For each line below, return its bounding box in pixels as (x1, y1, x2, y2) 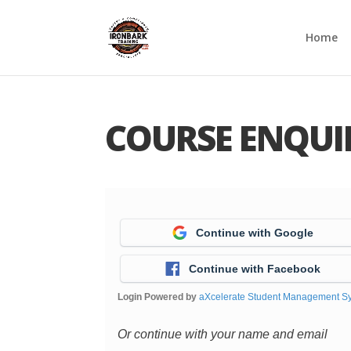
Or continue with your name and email (118, 327, 328, 341)
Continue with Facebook (189, 262, 321, 275)
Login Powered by (118, 291, 200, 302)
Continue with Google (196, 226, 314, 239)
